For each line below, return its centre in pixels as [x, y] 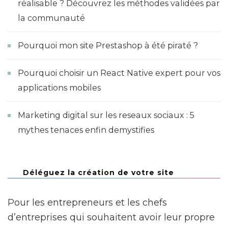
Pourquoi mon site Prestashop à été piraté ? [108, 45]
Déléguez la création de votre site [98, 172]
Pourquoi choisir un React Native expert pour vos [119, 73]
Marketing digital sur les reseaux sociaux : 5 [106, 115]
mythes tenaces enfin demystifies [86, 130]
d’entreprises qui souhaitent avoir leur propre [111, 217]
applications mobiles [59, 88]
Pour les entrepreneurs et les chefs [87, 202]
